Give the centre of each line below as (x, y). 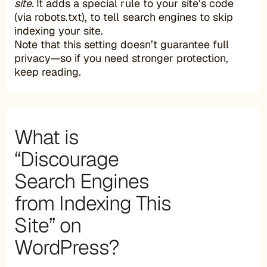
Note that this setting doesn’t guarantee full (122, 44)
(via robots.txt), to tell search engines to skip (124, 17)
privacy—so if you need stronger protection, (121, 58)
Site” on (48, 225)
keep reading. (48, 72)
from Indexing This (93, 203)
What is (46, 137)
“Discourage (66, 159)
